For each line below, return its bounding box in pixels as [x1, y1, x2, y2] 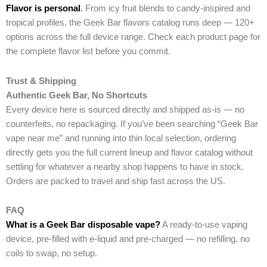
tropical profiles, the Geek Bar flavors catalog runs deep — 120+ [6, 18, 254, 28]
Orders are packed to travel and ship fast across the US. [6, 176, 225, 186]
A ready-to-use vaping [160, 220, 247, 230]
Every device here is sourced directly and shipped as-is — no [6, 104, 244, 114]
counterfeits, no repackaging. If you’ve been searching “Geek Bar [6, 119, 258, 129]
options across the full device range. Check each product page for [6, 32, 260, 42]
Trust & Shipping [6, 76, 76, 86]
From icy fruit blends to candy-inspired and [83, 4, 250, 14]
